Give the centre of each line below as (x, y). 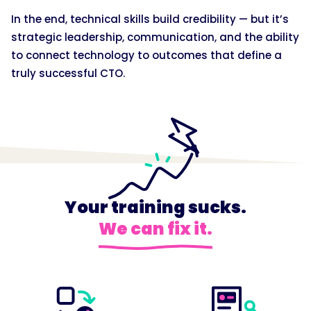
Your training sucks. (155, 208)
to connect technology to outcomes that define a (146, 56)
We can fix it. (155, 229)
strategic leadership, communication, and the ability (155, 37)
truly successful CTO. (68, 74)
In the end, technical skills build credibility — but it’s (150, 19)
